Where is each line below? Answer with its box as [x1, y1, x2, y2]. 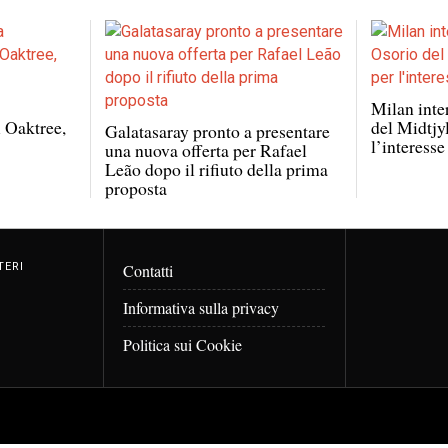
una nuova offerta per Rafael [104, 137, 307, 162]
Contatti [123, 259, 173, 281]
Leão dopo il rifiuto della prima [104, 156, 328, 181]
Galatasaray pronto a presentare [104, 118, 330, 143]
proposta [104, 175, 167, 200]
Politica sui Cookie [123, 333, 242, 355]
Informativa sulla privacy [123, 296, 279, 318]
